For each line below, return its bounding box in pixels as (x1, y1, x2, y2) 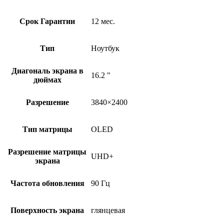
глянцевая (91, 206, 125, 215)
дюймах (33, 75, 61, 84)
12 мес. (91, 17, 115, 26)
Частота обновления (10, 179, 84, 188)
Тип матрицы (22, 125, 72, 134)
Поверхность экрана (10, 206, 84, 215)
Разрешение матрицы (8, 147, 86, 156)
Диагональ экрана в (11, 66, 83, 75)
